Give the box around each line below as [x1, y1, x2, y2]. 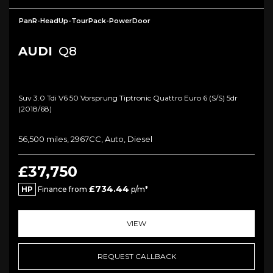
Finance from [36, 184, 89, 194]
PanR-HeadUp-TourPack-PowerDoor [19, 16, 151, 25]
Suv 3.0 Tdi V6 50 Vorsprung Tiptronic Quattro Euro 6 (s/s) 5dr [18, 93, 238, 102]
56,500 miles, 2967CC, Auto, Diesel [18, 133, 152, 144]
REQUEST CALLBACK [97, 251, 176, 261]
